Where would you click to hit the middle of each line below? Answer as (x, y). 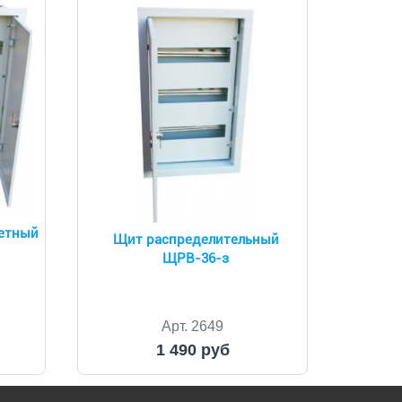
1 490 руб (192, 350)
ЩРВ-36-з (196, 258)
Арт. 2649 (193, 326)
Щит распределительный (196, 240)
